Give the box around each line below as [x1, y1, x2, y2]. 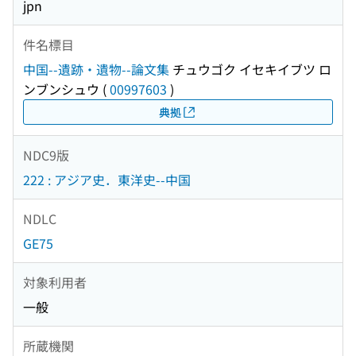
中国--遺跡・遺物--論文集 [23, 60, 169, 79]
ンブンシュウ [23, 79, 99, 99]
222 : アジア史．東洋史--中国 [23, 170, 191, 190]
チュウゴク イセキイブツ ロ [169, 60, 331, 79]
